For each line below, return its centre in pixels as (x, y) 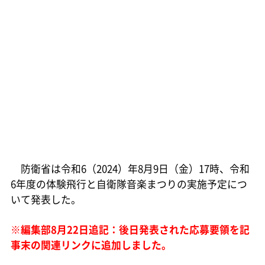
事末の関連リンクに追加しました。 (91, 245)
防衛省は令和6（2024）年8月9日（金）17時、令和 (130, 168)
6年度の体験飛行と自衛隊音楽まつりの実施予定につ (129, 184)
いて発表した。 (46, 199)
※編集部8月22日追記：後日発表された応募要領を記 (130, 229)
